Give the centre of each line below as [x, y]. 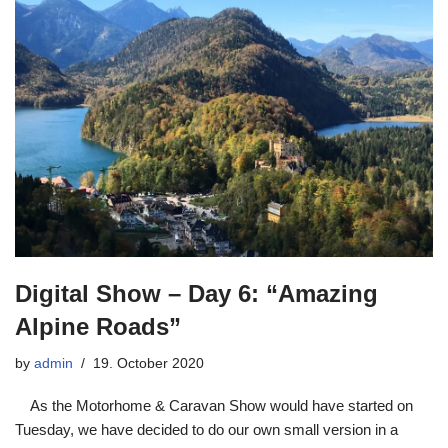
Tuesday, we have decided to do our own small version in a [206, 429]
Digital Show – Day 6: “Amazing [196, 293]
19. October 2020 [148, 363]
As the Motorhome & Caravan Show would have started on [214, 405]
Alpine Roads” [98, 326]
